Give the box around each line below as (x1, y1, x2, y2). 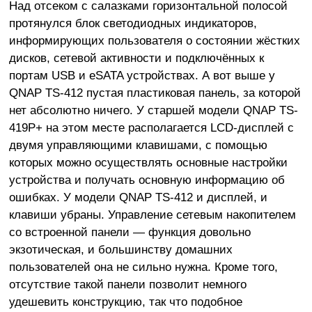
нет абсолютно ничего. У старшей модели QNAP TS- (8, 103, 298, 118)
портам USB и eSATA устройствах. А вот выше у (8, 68, 275, 83)
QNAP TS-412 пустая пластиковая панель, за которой (8, 86, 301, 100)
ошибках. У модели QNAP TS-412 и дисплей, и (8, 190, 267, 205)
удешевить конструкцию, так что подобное (8, 295, 242, 309)
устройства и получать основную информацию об (8, 173, 285, 187)
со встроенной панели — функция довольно (8, 225, 251, 240)
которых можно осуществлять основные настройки (8, 155, 288, 170)
